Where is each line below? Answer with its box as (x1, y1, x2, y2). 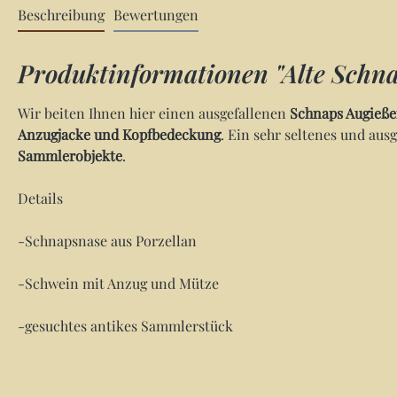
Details (18, 189, 63, 207)
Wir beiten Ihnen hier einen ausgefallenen (18, 104, 290, 122)
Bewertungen (113, 5, 198, 24)
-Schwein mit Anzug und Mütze (18, 274, 219, 292)
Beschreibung (18, 5, 105, 24)
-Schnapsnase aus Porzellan (18, 231, 197, 250)
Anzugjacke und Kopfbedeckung (18, 125, 221, 144)
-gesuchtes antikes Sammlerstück (18, 316, 233, 335)
